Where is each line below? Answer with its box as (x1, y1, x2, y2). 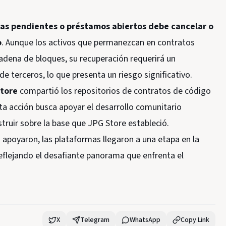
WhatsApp (129, 215, 160, 225)
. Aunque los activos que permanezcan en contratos (2, 36, 195, 49)
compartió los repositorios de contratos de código (18, 85, 211, 97)
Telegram (80, 215, 109, 225)
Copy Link (180, 215, 209, 225)
